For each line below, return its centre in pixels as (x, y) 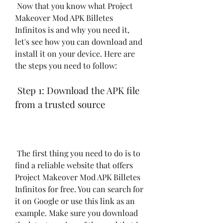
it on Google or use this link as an (75, 201)
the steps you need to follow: (66, 65)
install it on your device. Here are (75, 53)
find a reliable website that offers (74, 165)
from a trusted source (60, 104)
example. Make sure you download (76, 213)
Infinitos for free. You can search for (79, 189)
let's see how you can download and (79, 41)
